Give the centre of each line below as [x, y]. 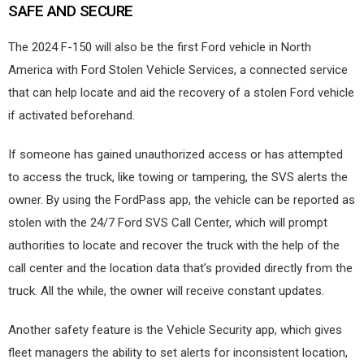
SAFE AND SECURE [71, 11]
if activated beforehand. [71, 116]
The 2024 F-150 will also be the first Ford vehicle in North [160, 48]
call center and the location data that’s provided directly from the [180, 269]
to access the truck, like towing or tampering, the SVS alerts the [178, 178]
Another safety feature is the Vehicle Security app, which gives [175, 330]
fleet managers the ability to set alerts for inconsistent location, [178, 353]
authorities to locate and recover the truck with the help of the [174, 246]
